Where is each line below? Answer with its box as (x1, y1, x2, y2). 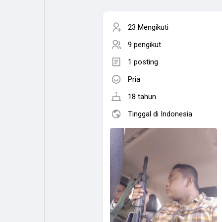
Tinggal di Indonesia (128, 109, 192, 118)
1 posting (128, 57, 158, 66)
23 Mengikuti (128, 22, 168, 32)
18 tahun (128, 92, 156, 101)
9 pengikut (128, 40, 161, 49)
